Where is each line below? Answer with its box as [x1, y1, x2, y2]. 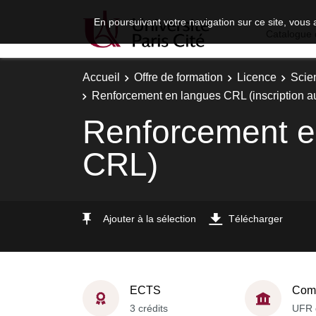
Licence [237, 71, 276, 83]
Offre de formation [134, 71, 223, 83]
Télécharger [229, 212, 283, 224]
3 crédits [130, 302, 168, 314]
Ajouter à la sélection [103, 212, 196, 224]
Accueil [83, 71, 120, 83]
